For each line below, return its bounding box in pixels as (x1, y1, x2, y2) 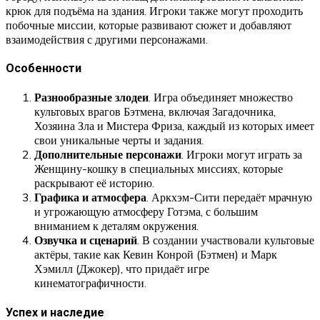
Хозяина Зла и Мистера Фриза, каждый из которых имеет (34, 119, 314, 134)
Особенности (6, 61, 81, 76)
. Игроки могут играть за (181, 147, 302, 162)
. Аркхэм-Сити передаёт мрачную (146, 190, 312, 205)
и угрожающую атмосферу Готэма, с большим (34, 204, 258, 219)
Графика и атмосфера (34, 190, 146, 205)
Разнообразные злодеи (34, 90, 149, 105)
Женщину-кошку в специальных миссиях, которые (34, 161, 283, 176)
